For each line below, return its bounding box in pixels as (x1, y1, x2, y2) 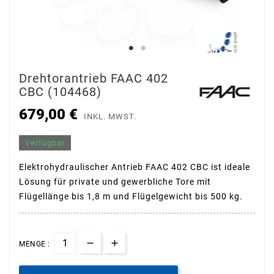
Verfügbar (25, 138, 65, 147)
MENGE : (19, 239, 50, 248)
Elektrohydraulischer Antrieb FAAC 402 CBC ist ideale (19, 161, 250, 172)
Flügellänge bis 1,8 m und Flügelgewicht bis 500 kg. (19, 191, 243, 201)
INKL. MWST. (84, 111, 136, 121)
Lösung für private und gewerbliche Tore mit (19, 176, 211, 187)
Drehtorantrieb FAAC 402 (19, 70, 168, 86)
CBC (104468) (19, 84, 102, 99)
